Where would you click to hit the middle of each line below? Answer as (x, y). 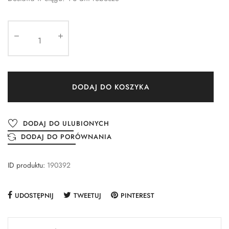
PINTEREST (138, 196)
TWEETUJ (87, 196)
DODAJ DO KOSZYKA (111, 87)
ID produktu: (26, 165)
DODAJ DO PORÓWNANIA (66, 137)
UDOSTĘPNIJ (34, 196)
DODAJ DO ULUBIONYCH (66, 124)
